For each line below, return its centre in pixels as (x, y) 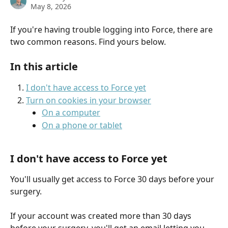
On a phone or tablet (82, 125)
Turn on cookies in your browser (89, 100)
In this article (44, 67)
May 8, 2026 (51, 6)
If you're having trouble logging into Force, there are (112, 30)
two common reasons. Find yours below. (88, 42)
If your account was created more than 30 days (102, 216)
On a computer (71, 113)
